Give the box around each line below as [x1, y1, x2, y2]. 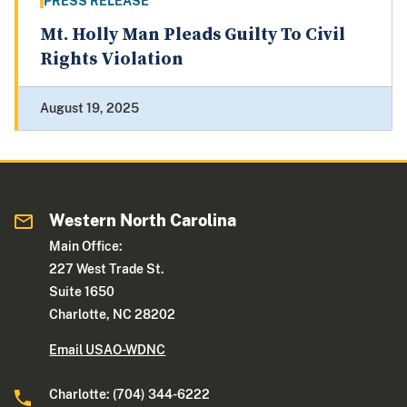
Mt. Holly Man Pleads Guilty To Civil [40, 24, 345, 47]
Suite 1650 [49, 284, 115, 300]
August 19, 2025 [40, 101, 139, 116]
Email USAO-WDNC [49, 342, 166, 358]
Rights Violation [40, 48, 184, 72]
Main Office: [49, 239, 124, 254]
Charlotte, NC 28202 [49, 307, 176, 323]
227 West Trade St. [49, 262, 165, 277]
